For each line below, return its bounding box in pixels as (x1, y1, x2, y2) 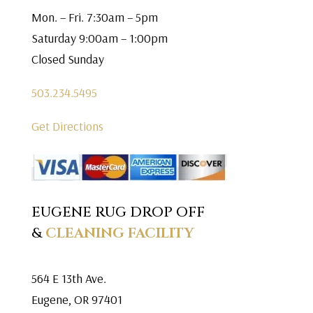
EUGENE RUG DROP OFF (31, 203, 205, 221)
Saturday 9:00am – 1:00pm (31, 30, 170, 46)
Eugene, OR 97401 (31, 291, 122, 307)
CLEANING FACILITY (41, 224, 194, 242)
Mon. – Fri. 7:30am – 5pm (31, 9, 158, 25)
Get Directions (31, 118, 103, 134)
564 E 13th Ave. (31, 270, 106, 286)
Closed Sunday (31, 51, 104, 67)
